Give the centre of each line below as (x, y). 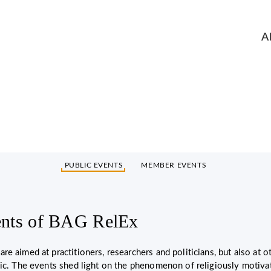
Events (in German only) (135, 76)
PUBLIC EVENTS (94, 165)
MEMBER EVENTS (174, 165)
